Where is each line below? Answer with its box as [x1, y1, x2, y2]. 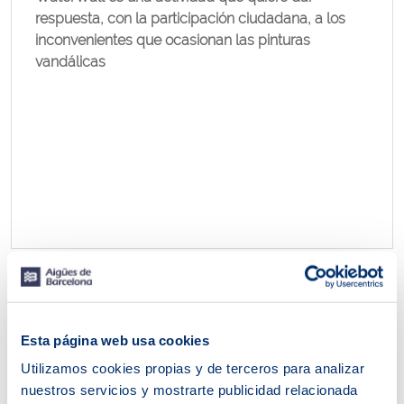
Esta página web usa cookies [21, 332, 209, 348]
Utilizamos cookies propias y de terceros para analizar [21, 360, 364, 376]
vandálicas [35, 53, 106, 70]
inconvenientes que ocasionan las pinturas [35, 32, 310, 49]
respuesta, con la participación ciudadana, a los [35, 10, 345, 27]
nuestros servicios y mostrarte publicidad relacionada [21, 381, 358, 398]
